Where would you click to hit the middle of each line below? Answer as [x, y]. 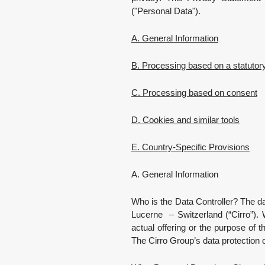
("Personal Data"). [166, 11]
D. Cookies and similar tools [185, 120]
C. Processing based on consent [194, 93]
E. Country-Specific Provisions [190, 147]
